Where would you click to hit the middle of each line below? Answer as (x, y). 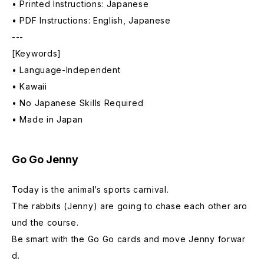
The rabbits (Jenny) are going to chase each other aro (130, 206)
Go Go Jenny (45, 159)
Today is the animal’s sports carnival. (90, 189)
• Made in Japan (47, 119)
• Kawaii (29, 86)
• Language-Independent (66, 70)
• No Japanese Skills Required (78, 103)
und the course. (45, 222)
